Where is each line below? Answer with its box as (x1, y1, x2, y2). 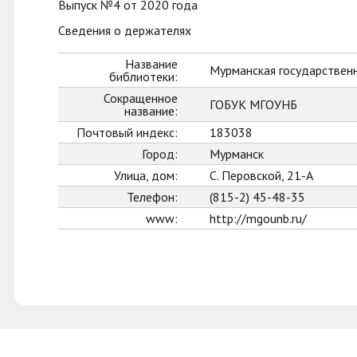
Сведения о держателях (58, 22, 191, 38)
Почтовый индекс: (76, 124, 178, 140)
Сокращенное (104, 90, 178, 106)
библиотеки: (109, 69, 178, 84)
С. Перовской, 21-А (210, 167, 313, 183)
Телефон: (127, 189, 178, 205)
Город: (142, 146, 178, 162)
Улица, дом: (114, 167, 178, 183)
